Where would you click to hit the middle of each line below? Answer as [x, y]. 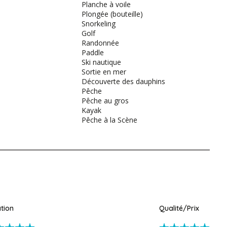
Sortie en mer [104, 72]
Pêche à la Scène [109, 120]
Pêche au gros [105, 101]
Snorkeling [98, 24]
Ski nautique [101, 62]
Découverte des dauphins [123, 82]
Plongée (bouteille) [112, 14]
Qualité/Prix [179, 208]
